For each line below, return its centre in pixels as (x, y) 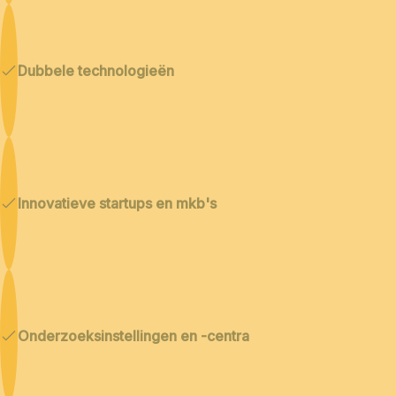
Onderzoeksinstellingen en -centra (133, 335)
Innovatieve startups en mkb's (117, 203)
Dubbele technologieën (96, 70)
